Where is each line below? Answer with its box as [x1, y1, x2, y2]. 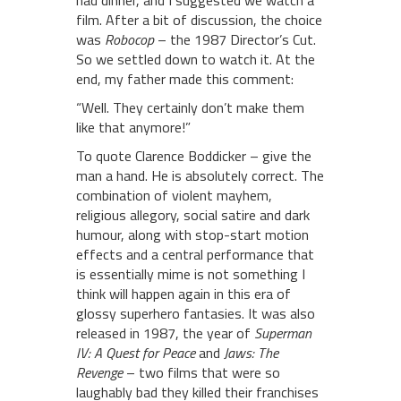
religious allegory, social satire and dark [76, 204, 310, 226]
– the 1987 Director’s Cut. [154, 29, 316, 51]
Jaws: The [224, 342, 278, 364]
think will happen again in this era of [76, 283, 291, 305]
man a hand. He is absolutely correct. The [76, 165, 324, 187]
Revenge [76, 362, 123, 384]
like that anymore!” [76, 116, 191, 139]
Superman [254, 322, 311, 345]
